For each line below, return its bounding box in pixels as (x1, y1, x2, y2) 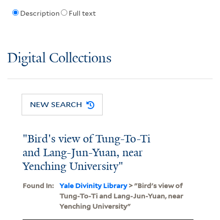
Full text (68, 9, 96, 18)
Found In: (22, 181, 54, 190)
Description (20, 9, 59, 18)
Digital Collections (7, 51, 111, 66)
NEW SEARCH (30, 99, 82, 110)
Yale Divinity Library (59, 181, 127, 190)
